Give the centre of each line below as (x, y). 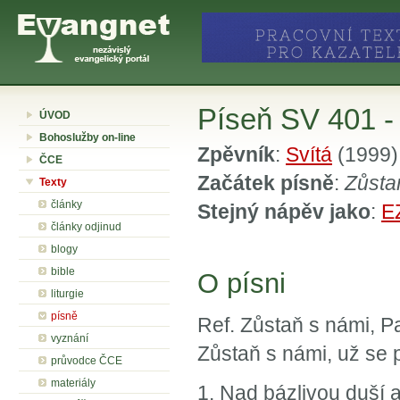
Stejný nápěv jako (284, 212)
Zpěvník (236, 154)
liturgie (67, 294)
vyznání (70, 338)
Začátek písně (266, 183)
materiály (73, 383)
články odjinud (86, 227)
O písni (242, 283)
